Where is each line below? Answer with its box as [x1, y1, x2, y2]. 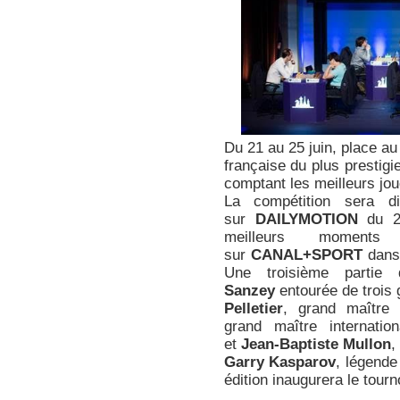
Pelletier [223, 299, 283, 317]
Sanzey [223, 281, 275, 299]
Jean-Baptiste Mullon [240, 335, 391, 353]
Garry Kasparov [223, 353, 337, 371]
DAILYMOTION [254, 210, 368, 228]
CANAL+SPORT [250, 246, 362, 263]
